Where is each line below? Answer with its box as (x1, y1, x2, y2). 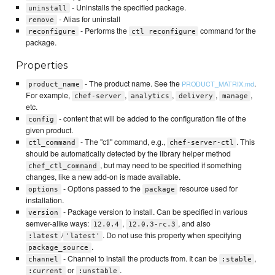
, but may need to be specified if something (99, 159, 242, 171)
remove (28, 15, 55, 24)
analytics (131, 91, 170, 100)
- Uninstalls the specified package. (69, 1, 186, 13)
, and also (178, 217, 211, 229)
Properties (16, 60, 68, 72)
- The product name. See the (82, 77, 182, 89)
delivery (178, 91, 213, 100)
